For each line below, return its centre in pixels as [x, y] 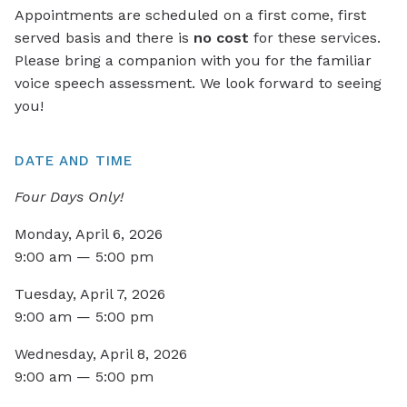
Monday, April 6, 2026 [89, 233]
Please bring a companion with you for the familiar [193, 60]
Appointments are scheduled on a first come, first [190, 15]
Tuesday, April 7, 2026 [90, 293]
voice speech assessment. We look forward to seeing [198, 83]
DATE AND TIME [74, 160]
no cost [221, 37]
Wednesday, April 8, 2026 [101, 353]
